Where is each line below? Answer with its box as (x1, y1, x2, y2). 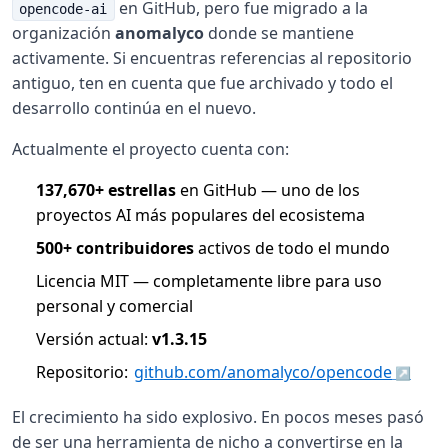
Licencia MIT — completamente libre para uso (36, 269, 382, 292)
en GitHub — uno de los (176, 178, 360, 201)
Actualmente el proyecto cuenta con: (12, 137, 289, 160)
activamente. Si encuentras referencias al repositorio (12, 46, 412, 69)
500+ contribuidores (36, 236, 194, 259)
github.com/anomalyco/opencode (134, 360, 392, 383)
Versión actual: (36, 327, 152, 350)
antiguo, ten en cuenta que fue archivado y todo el (12, 71, 393, 94)
